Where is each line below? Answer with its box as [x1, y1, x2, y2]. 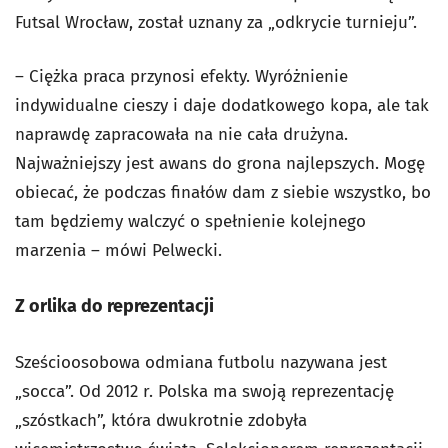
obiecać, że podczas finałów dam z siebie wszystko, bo [15, 182, 431, 203]
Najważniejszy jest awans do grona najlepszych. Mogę [15, 153, 425, 174]
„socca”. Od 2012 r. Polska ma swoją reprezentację [15, 381, 394, 402]
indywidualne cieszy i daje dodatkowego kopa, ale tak [15, 95, 429, 116]
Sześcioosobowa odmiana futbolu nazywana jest [15, 352, 387, 373]
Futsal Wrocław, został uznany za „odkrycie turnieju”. [15, 12, 417, 33]
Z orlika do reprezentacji [15, 295, 214, 317]
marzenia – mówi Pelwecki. [15, 240, 222, 261]
